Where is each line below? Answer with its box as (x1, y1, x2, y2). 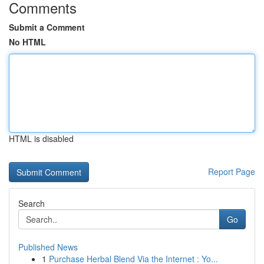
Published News (18, 241, 78, 253)
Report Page (208, 166, 255, 177)
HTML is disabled (9, 133, 74, 144)
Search (18, 197, 45, 209)
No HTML (9, 36, 46, 48)
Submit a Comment (9, 21, 85, 33)
